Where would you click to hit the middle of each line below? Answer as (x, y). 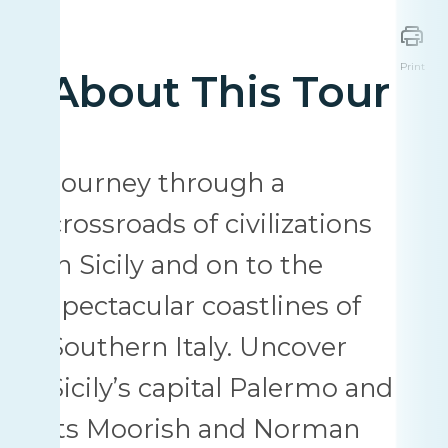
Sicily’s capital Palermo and (220, 387)
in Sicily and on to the (185, 264)
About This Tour (219, 92)
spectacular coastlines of (204, 305)
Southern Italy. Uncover (197, 346)
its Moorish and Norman (204, 428)
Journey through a (166, 182)
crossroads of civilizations (210, 223)
